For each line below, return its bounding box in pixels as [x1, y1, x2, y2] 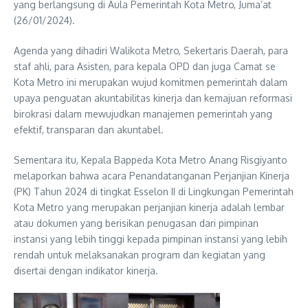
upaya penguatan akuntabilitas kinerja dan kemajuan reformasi [14, 92, 292, 104]
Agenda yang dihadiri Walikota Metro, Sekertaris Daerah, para [14, 45, 288, 57]
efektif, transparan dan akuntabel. [14, 124, 164, 136]
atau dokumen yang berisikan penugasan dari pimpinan [14, 217, 258, 230]
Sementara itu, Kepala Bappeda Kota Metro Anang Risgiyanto [14, 154, 287, 166]
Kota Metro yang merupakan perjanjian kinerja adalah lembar [14, 201, 285, 214]
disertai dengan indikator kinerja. [14, 265, 158, 277]
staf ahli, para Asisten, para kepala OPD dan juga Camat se [14, 60, 276, 73]
